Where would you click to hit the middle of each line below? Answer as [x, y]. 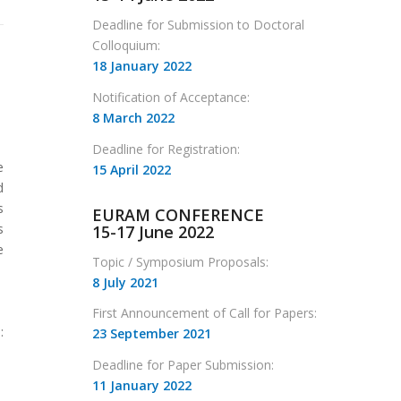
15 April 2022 [132, 169]
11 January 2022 [142, 386]
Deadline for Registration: [166, 149]
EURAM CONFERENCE [179, 214]
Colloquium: [127, 45]
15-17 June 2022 [154, 231]
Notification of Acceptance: [171, 97]
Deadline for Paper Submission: [183, 365]
